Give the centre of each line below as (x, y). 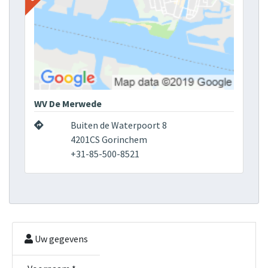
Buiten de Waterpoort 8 (118, 125)
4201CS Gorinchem (109, 140)
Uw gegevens (60, 239)
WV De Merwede (68, 104)
